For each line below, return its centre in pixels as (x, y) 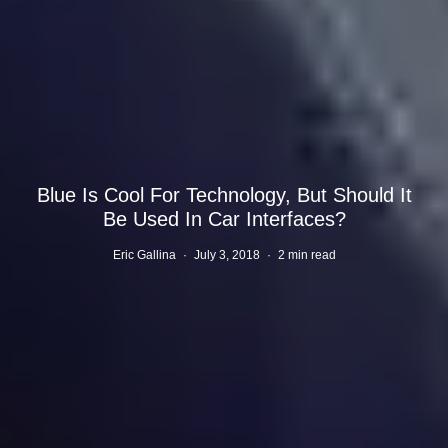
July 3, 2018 (226, 254)
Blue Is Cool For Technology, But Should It (224, 194)
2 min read (306, 254)
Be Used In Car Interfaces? (224, 218)
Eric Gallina (144, 254)
